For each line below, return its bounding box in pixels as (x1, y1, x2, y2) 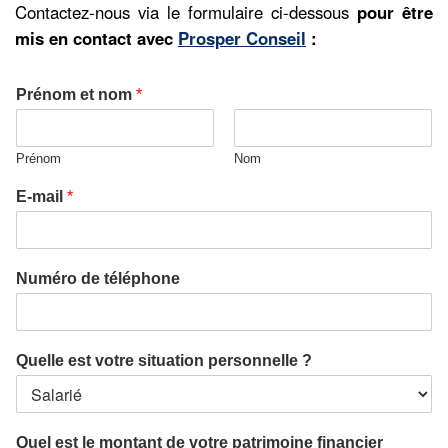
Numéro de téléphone (16, 269, 180, 287)
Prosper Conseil (178, 25, 306, 50)
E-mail (16, 187, 67, 205)
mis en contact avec (15, 25, 178, 50)
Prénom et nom (16, 85, 136, 103)
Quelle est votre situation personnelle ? (16, 351, 312, 369)
